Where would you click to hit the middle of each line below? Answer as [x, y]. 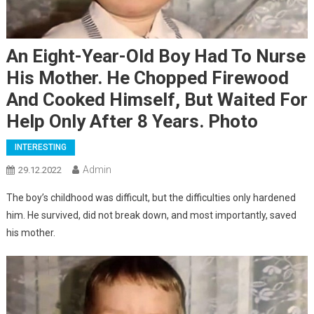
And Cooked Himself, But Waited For [157, 99]
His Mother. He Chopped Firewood [147, 77]
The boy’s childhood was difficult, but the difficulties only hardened [151, 197]
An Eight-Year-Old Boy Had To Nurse [156, 56]
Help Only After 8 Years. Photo [132, 121]
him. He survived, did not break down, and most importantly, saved [151, 215]
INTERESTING [40, 147]
